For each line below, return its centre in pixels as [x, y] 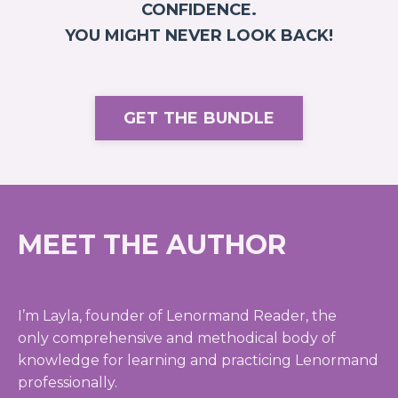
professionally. [68, 383]
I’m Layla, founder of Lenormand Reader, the [177, 316]
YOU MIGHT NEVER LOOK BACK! [199, 36]
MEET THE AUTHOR [152, 245]
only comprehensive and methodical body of [177, 338]
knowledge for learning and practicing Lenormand [198, 361]
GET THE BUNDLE [199, 118]
